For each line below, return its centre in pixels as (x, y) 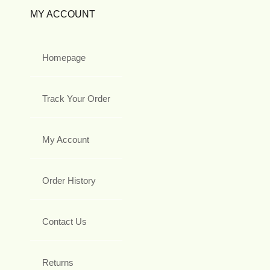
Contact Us (64, 221)
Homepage (64, 57)
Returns (58, 262)
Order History (69, 180)
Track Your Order (76, 98)
